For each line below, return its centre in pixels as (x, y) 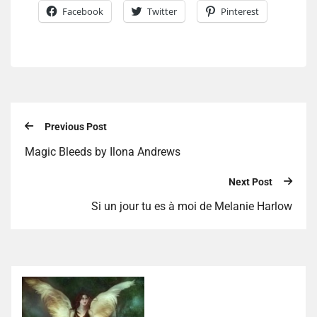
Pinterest (240, 12)
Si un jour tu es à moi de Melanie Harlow (192, 207)
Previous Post (76, 127)
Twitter (162, 12)
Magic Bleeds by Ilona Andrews (103, 151)
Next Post (250, 181)
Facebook (83, 12)
